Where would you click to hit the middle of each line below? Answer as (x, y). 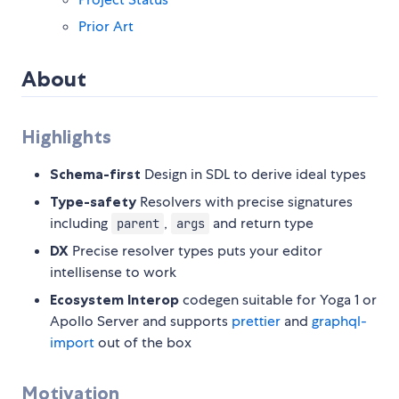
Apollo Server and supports (141, 322)
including (81, 224)
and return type (262, 224)
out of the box (143, 343)
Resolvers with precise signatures (244, 202)
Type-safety (93, 202)
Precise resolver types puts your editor (195, 251)
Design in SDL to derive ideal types (253, 175)
